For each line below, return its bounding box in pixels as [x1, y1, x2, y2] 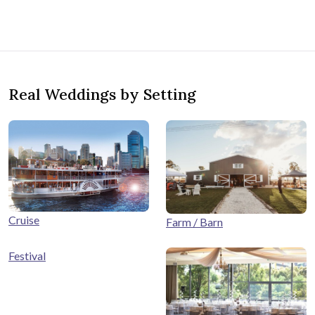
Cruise [8, 212, 39, 226]
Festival [8, 249, 46, 263]
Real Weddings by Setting [8, 84, 196, 104]
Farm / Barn [166, 215, 223, 229]
